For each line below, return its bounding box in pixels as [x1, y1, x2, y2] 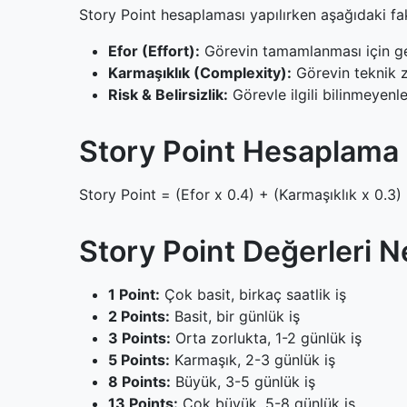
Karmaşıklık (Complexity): [108, 64, 292, 82]
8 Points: [108, 372, 171, 391]
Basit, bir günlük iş [170, 307, 300, 325]
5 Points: [108, 351, 170, 369]
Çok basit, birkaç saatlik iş [160, 285, 346, 303]
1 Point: [108, 285, 160, 303]
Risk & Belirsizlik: [108, 85, 228, 104]
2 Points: [108, 307, 170, 325]
